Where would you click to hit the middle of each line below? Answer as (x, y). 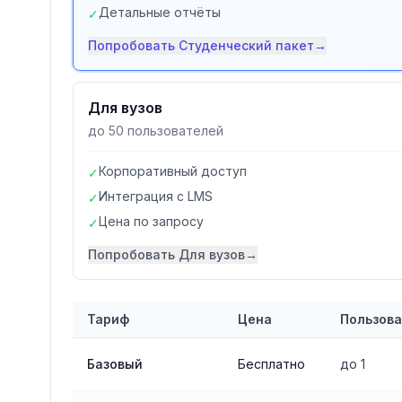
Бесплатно (271, 364)
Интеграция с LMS (156, 196)
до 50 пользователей (156, 131)
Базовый (115, 364)
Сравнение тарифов (136, 346)
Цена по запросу (151, 221)
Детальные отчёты (160, 12)
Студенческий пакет (246, 45)
